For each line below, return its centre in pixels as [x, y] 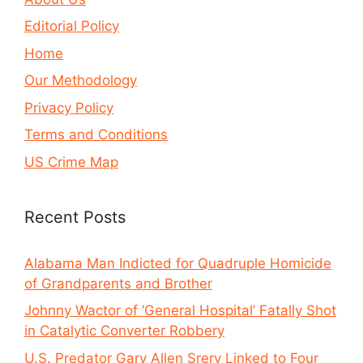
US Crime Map [71, 162]
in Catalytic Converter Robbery [124, 331]
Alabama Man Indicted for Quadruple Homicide [178, 263]
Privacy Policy [69, 107]
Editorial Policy [72, 26]
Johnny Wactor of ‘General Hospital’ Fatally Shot [180, 311]
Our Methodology [81, 81]
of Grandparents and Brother [118, 283]
